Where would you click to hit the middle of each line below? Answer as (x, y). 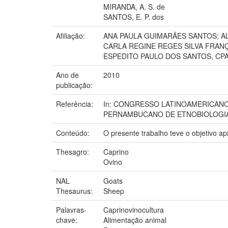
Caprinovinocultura (134, 209)
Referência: (76, 104)
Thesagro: (74, 151)
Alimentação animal (135, 220)
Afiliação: (72, 35)
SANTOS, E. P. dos (134, 17)
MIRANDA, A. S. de (134, 6)
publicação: (75, 85)
